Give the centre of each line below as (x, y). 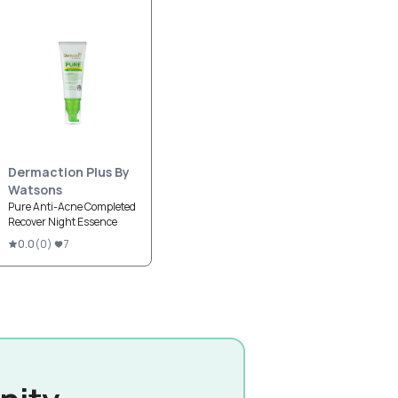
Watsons (35, 190)
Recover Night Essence (63, 222)
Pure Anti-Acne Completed (72, 207)
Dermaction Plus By (69, 172)
